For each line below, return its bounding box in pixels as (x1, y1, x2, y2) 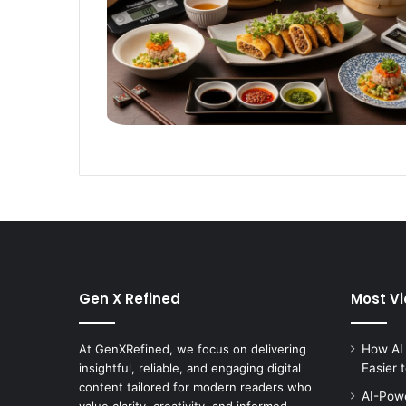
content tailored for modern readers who (79, 379, 312, 394)
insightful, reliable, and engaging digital (79, 360, 301, 375)
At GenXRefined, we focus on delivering (79, 341, 306, 356)
